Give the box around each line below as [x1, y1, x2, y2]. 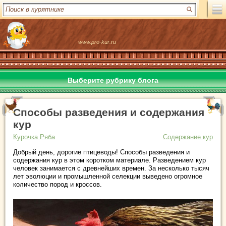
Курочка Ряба [13, 133, 55, 141]
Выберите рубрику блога [68, 76, 158, 84]
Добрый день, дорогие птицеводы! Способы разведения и [13, 148, 190, 156]
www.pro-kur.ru [78, 39, 116, 45]
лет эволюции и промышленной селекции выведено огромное [13, 173, 202, 180]
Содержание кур [163, 133, 213, 141]
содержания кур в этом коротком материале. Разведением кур [13, 156, 206, 164]
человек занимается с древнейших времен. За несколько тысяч [13, 164, 209, 172]
